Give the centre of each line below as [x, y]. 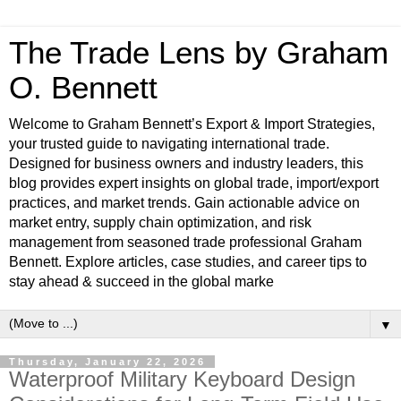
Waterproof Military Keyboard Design [182, 379]
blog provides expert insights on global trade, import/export [194, 183]
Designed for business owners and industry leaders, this [186, 163]
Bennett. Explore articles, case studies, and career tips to [188, 262]
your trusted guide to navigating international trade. [169, 144]
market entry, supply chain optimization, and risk [160, 222]
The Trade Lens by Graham [199, 53]
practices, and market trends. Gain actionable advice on [184, 203]
